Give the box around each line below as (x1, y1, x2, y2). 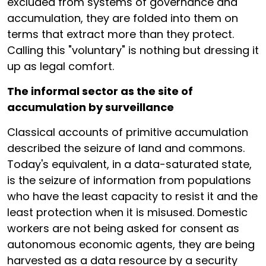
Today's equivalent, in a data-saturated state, (7, 157, 252, 172)
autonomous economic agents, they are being (7, 237, 255, 252)
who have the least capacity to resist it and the (7, 189, 258, 204)
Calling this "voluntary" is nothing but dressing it (7, 43, 259, 58)
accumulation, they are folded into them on (7, 11, 238, 26)
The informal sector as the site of (7, 84, 193, 99)
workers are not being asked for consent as (7, 221, 239, 236)
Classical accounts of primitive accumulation (7, 125, 248, 140)
